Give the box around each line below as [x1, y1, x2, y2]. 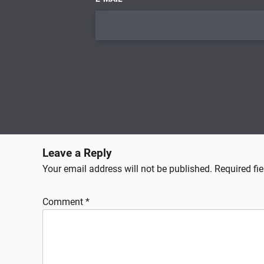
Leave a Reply [42, 147, 112, 160]
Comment [42, 196, 85, 207]
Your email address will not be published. [42, 163, 212, 174]
